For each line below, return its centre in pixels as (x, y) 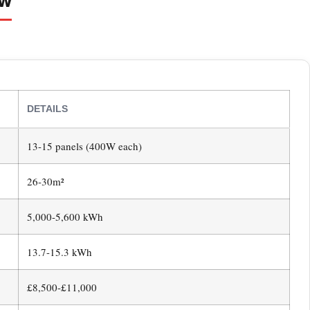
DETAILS (47, 109)
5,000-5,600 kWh (65, 217)
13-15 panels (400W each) (84, 146)
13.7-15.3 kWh (59, 252)
